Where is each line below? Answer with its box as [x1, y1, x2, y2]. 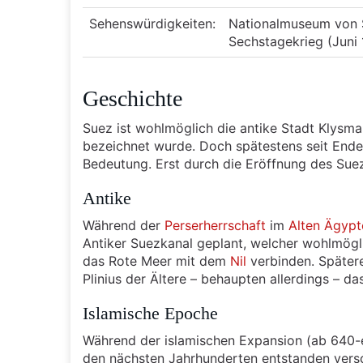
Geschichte [83, 86, 182, 111]
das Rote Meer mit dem [83, 253, 230, 269]
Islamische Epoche [83, 303, 218, 323]
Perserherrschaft [164, 217, 266, 233]
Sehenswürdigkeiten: [89, 15, 216, 32]
